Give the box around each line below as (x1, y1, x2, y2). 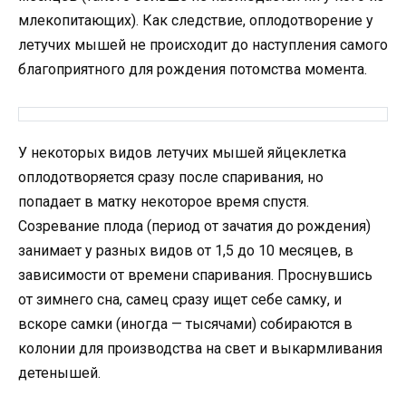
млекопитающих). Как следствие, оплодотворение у (18, 12, 373, 30)
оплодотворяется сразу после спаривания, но (18, 169, 324, 187)
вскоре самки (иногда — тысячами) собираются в (18, 315, 353, 333)
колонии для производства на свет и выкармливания (18, 340, 382, 358)
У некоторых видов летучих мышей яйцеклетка (18, 144, 346, 162)
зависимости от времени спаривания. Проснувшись (18, 266, 372, 285)
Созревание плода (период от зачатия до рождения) (18, 217, 371, 236)
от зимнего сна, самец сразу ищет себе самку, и (18, 291, 342, 309)
